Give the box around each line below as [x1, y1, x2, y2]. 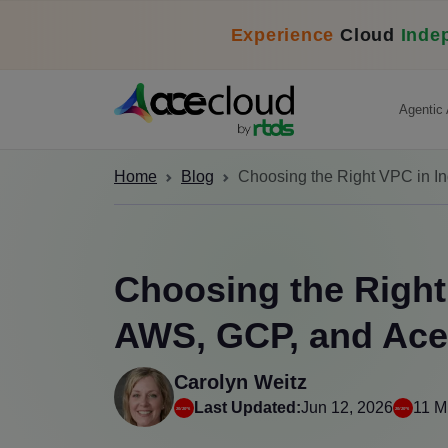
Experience [230, 25, 335, 45]
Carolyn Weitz [174, 370, 307, 393]
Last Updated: [194, 398, 301, 416]
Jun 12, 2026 [301, 398, 393, 416]
